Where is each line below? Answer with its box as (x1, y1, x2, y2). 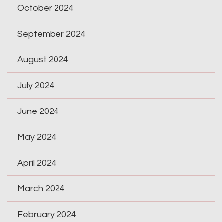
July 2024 (17, 81, 55, 91)
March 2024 (17, 184, 65, 194)
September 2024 (17, 29, 86, 39)
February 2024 (17, 210, 76, 220)
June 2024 (17, 107, 59, 116)
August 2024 (17, 55, 68, 65)
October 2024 (17, 3, 74, 13)
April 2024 (17, 158, 56, 168)
